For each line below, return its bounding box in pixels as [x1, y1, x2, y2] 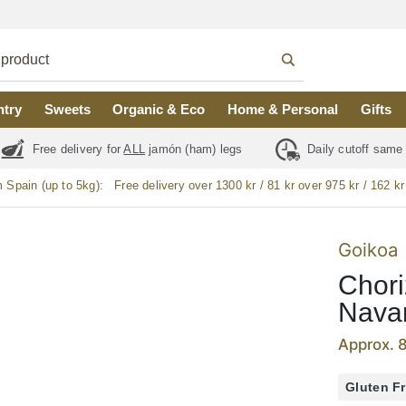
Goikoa [338, 238, 399, 262]
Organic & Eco [112, 101, 206, 118]
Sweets [43, 101, 91, 118]
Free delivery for [28, 141, 124, 156]
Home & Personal [227, 101, 339, 118]
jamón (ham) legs [145, 141, 246, 156]
